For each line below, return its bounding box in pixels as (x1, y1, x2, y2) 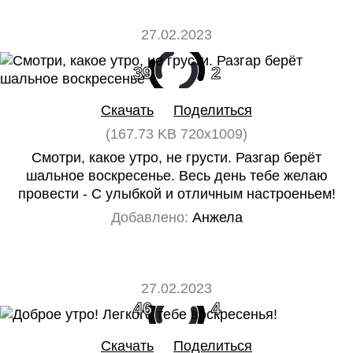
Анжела (188, 210, 243, 225)
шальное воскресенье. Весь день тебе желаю (25, 168, 328, 184)
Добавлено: (110, 210, 188, 225)
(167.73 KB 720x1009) (106, 126, 247, 142)
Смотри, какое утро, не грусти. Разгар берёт (32, 150, 321, 165)
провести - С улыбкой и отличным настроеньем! (17, 186, 336, 202)
